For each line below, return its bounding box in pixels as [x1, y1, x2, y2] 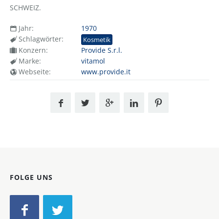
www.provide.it [81, 67, 131, 77]
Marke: [17, 56, 41, 66]
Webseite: [17, 67, 51, 77]
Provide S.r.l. [81, 45, 122, 55]
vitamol [81, 56, 105, 66]
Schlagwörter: [17, 34, 64, 44]
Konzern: [17, 45, 48, 55]
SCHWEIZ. [10, 3, 41, 13]
